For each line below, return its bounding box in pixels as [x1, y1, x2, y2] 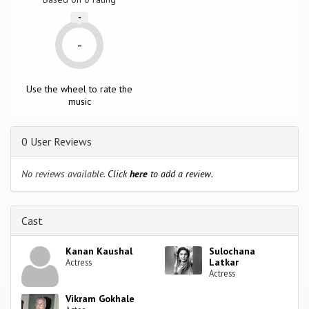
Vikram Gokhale [66, 292, 135, 305]
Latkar [209, 255, 239, 268]
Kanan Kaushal [66, 244, 133, 257]
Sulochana [209, 244, 256, 257]
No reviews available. [21, 167, 108, 180]
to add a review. [148, 167, 213, 180]
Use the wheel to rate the [26, 82, 133, 95]
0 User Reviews [21, 134, 92, 148]
